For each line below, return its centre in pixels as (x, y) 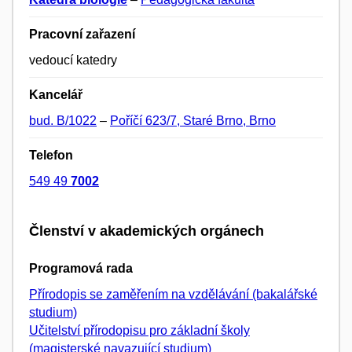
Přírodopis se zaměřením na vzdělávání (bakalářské (173, 294)
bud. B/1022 (63, 121)
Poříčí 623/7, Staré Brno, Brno (193, 121)
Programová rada (81, 268)
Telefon (51, 156)
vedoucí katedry (73, 60)
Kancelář (56, 95)
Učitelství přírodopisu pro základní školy (139, 330)
